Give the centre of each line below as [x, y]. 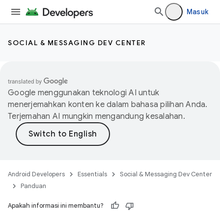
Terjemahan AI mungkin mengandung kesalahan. [96, 116]
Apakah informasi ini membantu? [56, 206]
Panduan [33, 186]
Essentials [92, 174]
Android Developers [36, 174]
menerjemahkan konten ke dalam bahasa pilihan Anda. [108, 105]
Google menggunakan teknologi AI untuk [84, 93]
